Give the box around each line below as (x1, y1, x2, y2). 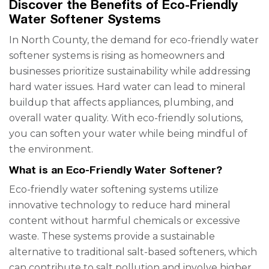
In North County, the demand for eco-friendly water (9, 34, 259, 46)
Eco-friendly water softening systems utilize (9, 184, 219, 195)
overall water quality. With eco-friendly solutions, (9, 112, 243, 124)
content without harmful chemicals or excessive (9, 215, 240, 226)
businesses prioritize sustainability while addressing (9, 65, 251, 77)
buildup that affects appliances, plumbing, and (9, 97, 234, 108)
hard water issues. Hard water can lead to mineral (9, 81, 246, 92)
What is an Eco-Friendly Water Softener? (9, 163, 222, 176)
